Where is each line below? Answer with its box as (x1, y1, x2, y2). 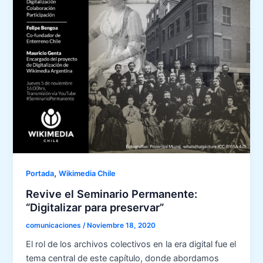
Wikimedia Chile (59, 169, 116, 178)
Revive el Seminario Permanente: (26, 187, 198, 200)
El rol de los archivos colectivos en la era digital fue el (26, 239, 237, 250)
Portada (26, 169, 55, 178)
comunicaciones (26, 221, 83, 230)
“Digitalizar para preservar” (26, 200, 164, 214)
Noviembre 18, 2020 (87, 221, 156, 230)
